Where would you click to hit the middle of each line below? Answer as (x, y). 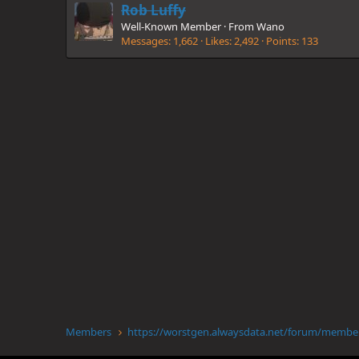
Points (281, 40)
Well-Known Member (171, 26)
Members (89, 332)
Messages (145, 40)
